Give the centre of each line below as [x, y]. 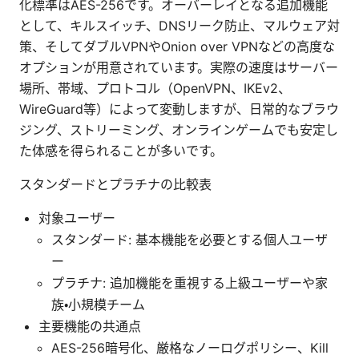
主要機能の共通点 [90, 326]
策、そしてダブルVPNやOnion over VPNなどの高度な [177, 46]
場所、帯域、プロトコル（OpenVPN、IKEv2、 [155, 88]
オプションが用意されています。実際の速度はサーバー [179, 67]
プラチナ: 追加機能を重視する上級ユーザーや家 [190, 282]
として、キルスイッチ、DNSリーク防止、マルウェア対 [179, 25]
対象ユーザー [77, 218]
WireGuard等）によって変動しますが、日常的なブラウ [179, 109]
